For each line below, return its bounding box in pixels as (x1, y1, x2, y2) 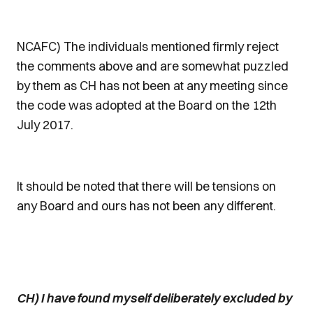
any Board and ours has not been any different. (17, 198, 276, 214)
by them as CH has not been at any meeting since (17, 78, 288, 94)
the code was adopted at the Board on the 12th (17, 97, 277, 113)
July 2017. (17, 117, 73, 133)
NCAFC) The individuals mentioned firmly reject (17, 38, 279, 54)
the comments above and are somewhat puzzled (17, 58, 289, 74)
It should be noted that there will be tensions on (17, 178, 276, 194)
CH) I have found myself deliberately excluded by (17, 290, 292, 306)
